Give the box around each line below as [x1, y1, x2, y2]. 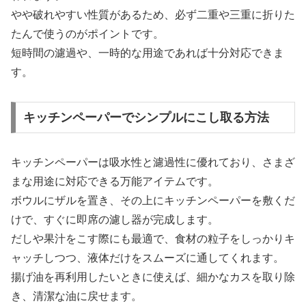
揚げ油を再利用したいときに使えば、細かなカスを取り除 [11, 270, 295, 283]
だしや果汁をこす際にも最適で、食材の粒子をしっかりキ [11, 232, 295, 245]
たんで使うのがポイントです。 [11, 28, 164, 40]
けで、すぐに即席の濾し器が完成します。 [11, 213, 219, 225]
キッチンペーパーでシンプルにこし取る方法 [23, 110, 269, 124]
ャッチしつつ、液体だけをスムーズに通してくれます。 [11, 251, 284, 264]
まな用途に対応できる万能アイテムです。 [11, 175, 219, 187]
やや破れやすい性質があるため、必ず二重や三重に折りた [11, 9, 295, 21]
